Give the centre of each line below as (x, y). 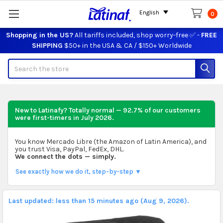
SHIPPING (47, 45)
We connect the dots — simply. (65, 156)
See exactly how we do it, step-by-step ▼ (78, 171)
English (149, 12)
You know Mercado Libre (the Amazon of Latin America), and (111, 141)
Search (19, 64)
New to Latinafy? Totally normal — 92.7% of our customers (108, 110)
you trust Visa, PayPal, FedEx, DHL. (69, 149)
